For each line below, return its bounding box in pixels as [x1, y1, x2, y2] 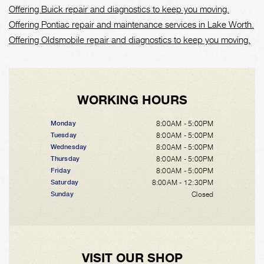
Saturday [50, 179, 79, 186]
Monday [50, 120, 76, 127]
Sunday [50, 190, 74, 198]
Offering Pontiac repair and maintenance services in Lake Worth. [9, 19, 254, 29]
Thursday [50, 155, 80, 163]
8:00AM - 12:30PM [151, 178, 214, 187]
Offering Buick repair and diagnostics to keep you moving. [9, 4, 229, 14]
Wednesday [50, 143, 87, 151]
